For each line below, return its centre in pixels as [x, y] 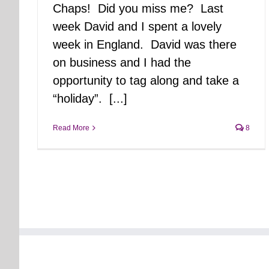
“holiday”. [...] [90, 98]
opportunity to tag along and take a [146, 80]
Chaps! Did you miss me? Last [138, 8]
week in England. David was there [145, 44]
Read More [71, 128]
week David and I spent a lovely [137, 26]
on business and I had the [122, 62]
